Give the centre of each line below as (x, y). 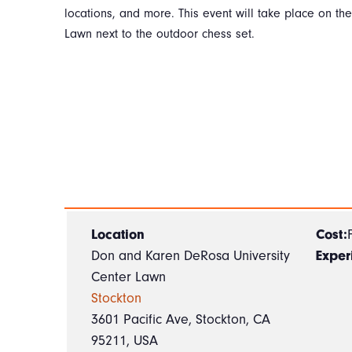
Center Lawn (129, 277)
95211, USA (125, 341)
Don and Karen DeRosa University (191, 256)
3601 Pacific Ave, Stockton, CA (181, 320)
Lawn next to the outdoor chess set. (159, 34)
